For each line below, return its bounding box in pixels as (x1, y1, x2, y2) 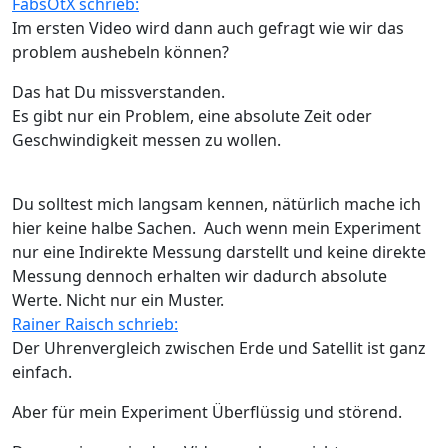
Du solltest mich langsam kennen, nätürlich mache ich (12, 192, 421, 215)
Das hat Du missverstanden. (12, 80, 225, 103)
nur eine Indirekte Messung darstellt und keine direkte (12, 240, 426, 263)
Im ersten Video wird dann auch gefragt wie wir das (12, 16, 404, 39)
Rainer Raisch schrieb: (12, 312, 178, 335)
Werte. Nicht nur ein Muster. (12, 288, 224, 311)
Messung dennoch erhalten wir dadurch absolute (12, 264, 387, 287)
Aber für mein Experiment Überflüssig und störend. (12, 400, 402, 423)
